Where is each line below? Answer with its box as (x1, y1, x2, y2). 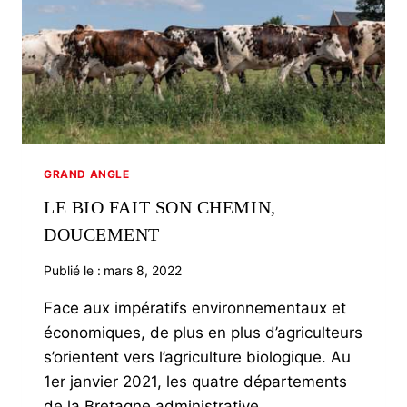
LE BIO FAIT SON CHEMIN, (44, 196, 276, 217)
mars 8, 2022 (104, 262, 183, 278)
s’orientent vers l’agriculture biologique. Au (44, 347, 351, 366)
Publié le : (44, 262, 101, 278)
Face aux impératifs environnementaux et (44, 298, 346, 317)
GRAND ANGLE (44, 166, 130, 181)
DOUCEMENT (44, 223, 160, 244)
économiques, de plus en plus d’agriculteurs (44, 323, 362, 342)
